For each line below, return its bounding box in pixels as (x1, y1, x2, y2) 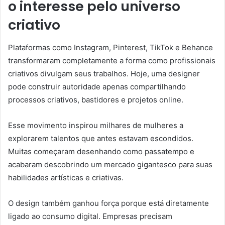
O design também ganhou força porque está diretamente (8, 198, 209, 208)
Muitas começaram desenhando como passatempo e (8, 146, 194, 156)
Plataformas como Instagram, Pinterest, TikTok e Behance (8, 42, 213, 52)
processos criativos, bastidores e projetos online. (8, 94, 183, 104)
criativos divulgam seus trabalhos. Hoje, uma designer (8, 68, 200, 78)
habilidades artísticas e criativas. (8, 172, 124, 182)
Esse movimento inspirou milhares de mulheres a (8, 120, 183, 130)
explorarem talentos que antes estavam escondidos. (8, 133, 193, 143)
